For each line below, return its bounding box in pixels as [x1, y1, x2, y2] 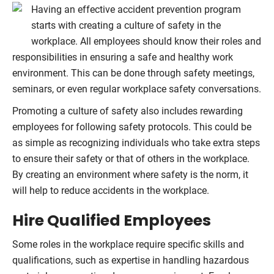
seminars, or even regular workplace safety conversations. [12, 83, 261, 95]
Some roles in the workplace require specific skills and [12, 238, 244, 250]
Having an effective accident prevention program [31, 3, 241, 15]
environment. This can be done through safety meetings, [12, 67, 254, 79]
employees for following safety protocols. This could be [12, 120, 251, 133]
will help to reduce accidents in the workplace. [12, 184, 209, 196]
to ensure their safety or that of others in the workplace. [12, 152, 250, 165]
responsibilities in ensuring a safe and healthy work [12, 51, 233, 63]
